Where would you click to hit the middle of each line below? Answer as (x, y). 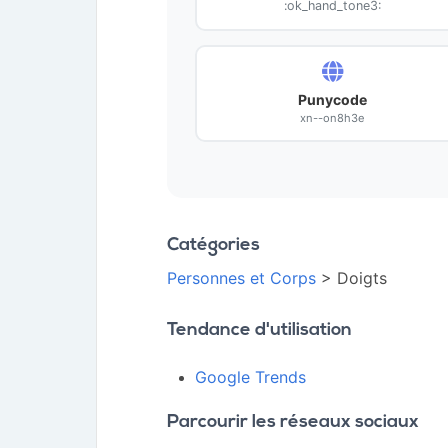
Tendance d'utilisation (259, 330)
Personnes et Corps (241, 278)
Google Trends (250, 377)
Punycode (332, 99)
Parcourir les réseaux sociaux (293, 422)
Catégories (213, 245)
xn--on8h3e (332, 118)
